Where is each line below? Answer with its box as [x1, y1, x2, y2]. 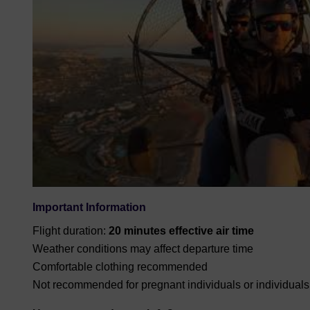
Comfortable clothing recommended [33, 260, 208, 273]
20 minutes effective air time [109, 224, 254, 237]
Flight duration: [33, 224, 109, 237]
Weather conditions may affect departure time [33, 242, 253, 255]
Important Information [33, 201, 146, 213]
